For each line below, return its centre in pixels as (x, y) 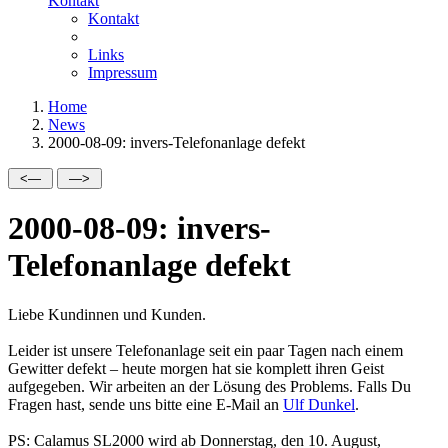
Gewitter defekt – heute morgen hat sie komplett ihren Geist (196, 368)
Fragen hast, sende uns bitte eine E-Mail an (145, 404)
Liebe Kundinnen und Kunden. (107, 314)
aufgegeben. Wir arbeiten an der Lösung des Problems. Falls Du (209, 386)
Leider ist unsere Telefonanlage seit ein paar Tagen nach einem (205, 350)
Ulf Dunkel (319, 404)
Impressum (122, 72)
